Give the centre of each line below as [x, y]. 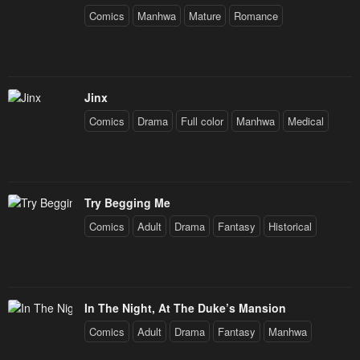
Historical [290, 226]
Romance [256, 15]
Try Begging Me [127, 202]
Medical [306, 121]
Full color [202, 121]
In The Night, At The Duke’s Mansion [185, 307]
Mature [205, 15]
